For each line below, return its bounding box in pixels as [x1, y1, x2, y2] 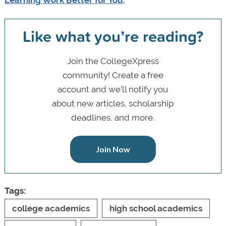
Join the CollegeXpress [67, 55, 159, 66]
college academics [12, 203, 90, 213]
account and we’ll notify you [58, 84, 168, 94]
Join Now [95, 144, 130, 154]
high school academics [109, 203, 202, 213]
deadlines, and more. [71, 112, 155, 123]
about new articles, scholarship [52, 98, 174, 108]
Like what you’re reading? [22, 24, 203, 47]
